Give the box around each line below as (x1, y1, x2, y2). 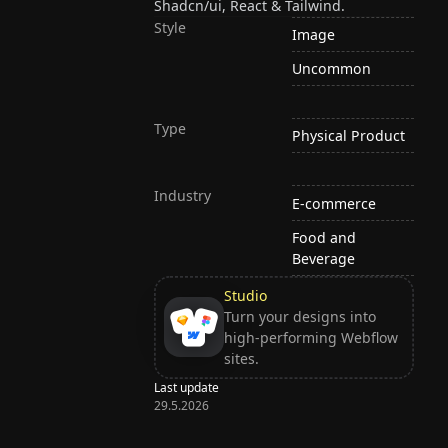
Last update (154, 378, 220, 396)
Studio (223, 286, 267, 306)
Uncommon (292, 59, 372, 79)
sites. (223, 349, 259, 369)
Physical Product (292, 126, 406, 146)
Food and (292, 227, 357, 247)
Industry (154, 186, 212, 206)
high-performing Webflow (223, 328, 398, 348)
